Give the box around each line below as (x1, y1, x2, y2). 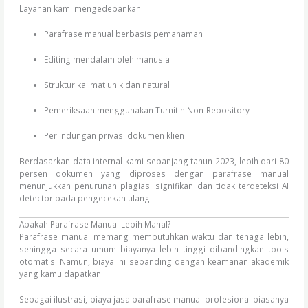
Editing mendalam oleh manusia (43, 54, 170, 65)
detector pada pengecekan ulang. (19, 192, 153, 204)
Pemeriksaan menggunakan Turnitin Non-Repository (43, 104, 250, 116)
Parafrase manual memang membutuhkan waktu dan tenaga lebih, (19, 231, 289, 243)
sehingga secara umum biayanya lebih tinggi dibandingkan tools (19, 243, 289, 255)
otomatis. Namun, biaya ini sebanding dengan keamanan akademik (19, 256, 289, 267)
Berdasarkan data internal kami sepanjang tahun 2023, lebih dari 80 (19, 155, 289, 167)
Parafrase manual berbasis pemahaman (43, 28, 203, 40)
